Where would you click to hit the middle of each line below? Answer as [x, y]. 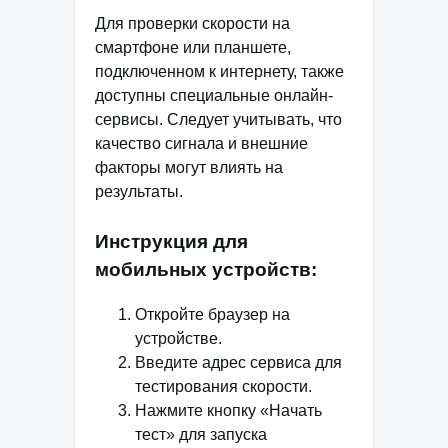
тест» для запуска [201, 435]
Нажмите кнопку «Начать [228, 411]
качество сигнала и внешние [201, 144]
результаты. [139, 192]
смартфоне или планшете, [193, 48]
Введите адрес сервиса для [238, 363]
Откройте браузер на [212, 315]
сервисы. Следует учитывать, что [218, 120]
